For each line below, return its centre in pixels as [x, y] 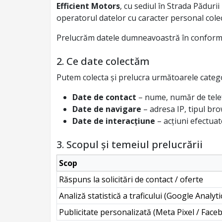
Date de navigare [107, 109]
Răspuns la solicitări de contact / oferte [131, 179]
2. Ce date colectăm [103, 61]
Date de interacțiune [114, 121]
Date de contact [104, 97]
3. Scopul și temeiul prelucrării [130, 144]
